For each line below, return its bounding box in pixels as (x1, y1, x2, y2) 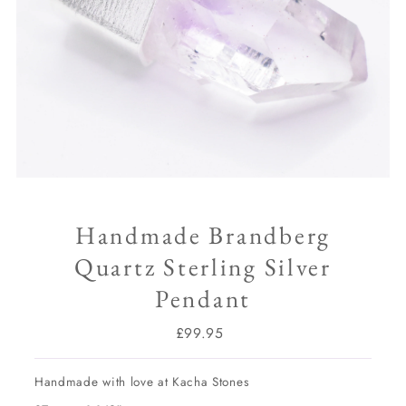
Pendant (154, 282, 251, 314)
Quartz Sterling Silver (74, 250, 332, 283)
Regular (202, 322, 258, 343)
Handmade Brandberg (74, 218, 331, 251)
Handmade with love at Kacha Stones (34, 372, 249, 391)
